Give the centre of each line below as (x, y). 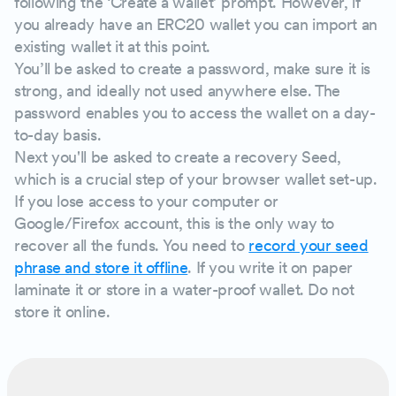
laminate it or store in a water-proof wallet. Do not (184, 289)
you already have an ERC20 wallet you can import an (196, 24)
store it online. (62, 311)
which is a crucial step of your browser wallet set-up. (196, 179)
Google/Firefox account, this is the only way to (175, 223)
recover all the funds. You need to (132, 245)
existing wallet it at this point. (113, 46)
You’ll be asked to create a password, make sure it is (192, 68)
